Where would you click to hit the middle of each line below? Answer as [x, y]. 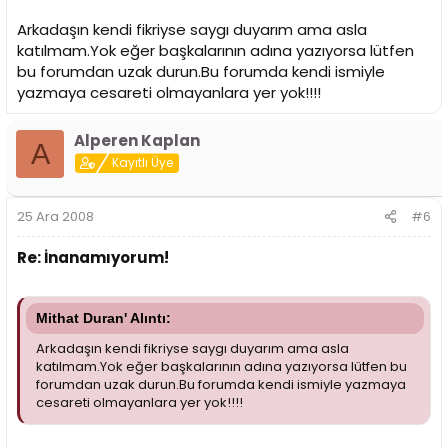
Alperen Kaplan [137, 141]
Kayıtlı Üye [143, 163]
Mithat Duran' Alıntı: [103, 318]
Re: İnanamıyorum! [93, 257]
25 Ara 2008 [55, 216]
